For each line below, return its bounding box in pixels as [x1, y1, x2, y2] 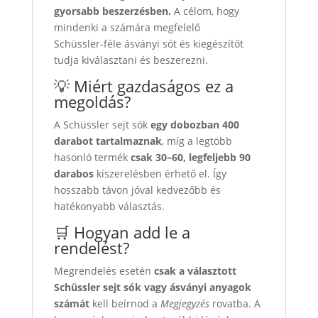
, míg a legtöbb [161, 133, 232, 148]
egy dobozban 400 [150, 117, 239, 131]
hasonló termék [53, 150, 131, 164]
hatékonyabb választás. [53, 199, 165, 213]
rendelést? [53, 236, 129, 258]
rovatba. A [209, 296, 261, 310]
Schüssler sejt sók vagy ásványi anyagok [53, 280, 251, 294]
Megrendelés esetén [53, 263, 154, 278]
